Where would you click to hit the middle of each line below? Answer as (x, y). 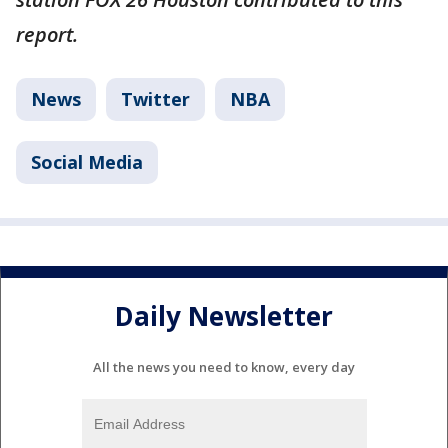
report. (47, 35)
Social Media (87, 162)
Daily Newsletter (224, 315)
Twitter (155, 99)
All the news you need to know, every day (224, 367)
